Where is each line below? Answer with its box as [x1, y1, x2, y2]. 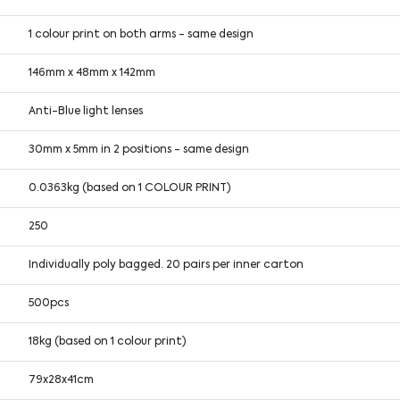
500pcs [29, 297, 70, 309]
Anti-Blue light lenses [29, 105, 144, 117]
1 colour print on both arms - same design [29, 29, 254, 40]
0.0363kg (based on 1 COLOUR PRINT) [29, 182, 231, 194]
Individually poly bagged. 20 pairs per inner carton [29, 259, 304, 271]
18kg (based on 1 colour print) [29, 336, 187, 347]
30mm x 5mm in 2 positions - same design [29, 144, 250, 155]
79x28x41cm [29, 374, 95, 386]
